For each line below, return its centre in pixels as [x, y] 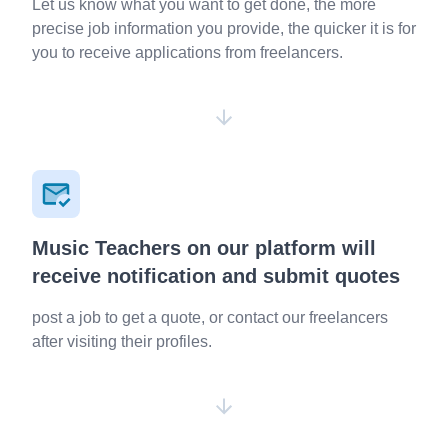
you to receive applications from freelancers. [187, 52]
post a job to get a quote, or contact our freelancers [210, 317]
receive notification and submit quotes [216, 276]
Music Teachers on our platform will [204, 248]
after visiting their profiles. [122, 341]
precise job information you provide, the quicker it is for [224, 28]
